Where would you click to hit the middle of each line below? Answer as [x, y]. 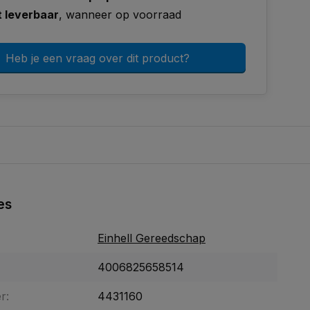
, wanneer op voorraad [120, 15]
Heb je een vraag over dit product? [98, 58]
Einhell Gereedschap [152, 238]
